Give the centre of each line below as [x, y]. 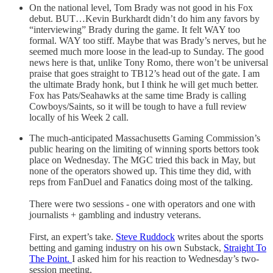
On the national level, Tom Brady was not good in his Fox [141, 7]
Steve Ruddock [145, 236]
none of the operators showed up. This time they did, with [140, 171]
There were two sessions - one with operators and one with [142, 204]
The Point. [51, 258]
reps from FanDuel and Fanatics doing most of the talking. [141, 182]
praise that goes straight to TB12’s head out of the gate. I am [144, 73]
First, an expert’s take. [73, 236]
